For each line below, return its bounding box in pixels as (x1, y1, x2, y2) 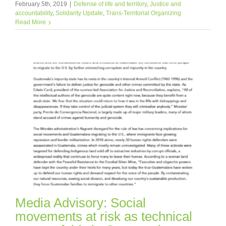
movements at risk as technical (15, 209, 192, 224)
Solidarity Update (55, 10, 103, 17)
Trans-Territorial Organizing (106, 10, 181, 17)
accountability (15, 10, 52, 17)
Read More (15, 19, 46, 26)
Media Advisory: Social (15, 195, 146, 211)
